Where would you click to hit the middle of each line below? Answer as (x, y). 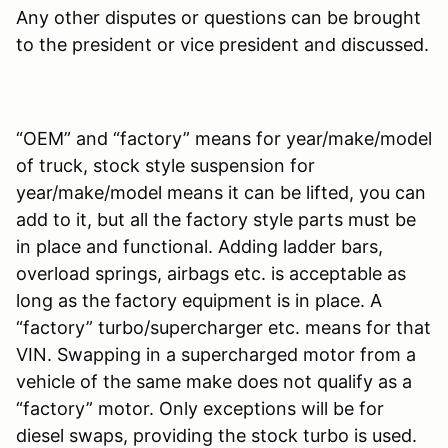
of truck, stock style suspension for (165, 165)
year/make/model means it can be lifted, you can (221, 192)
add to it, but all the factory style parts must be (216, 219)
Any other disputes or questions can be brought (218, 17)
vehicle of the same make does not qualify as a (214, 381)
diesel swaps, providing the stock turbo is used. (216, 435)
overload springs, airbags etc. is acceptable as (211, 273)
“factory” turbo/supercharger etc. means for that (223, 327)
